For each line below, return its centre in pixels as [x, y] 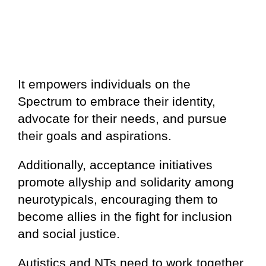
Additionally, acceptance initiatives [115, 164]
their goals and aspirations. [95, 135]
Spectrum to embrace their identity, [117, 101]
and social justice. [69, 233]
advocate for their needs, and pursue [122, 118]
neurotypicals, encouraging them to [118, 199]
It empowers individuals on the [104, 84]
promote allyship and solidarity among [126, 182]
